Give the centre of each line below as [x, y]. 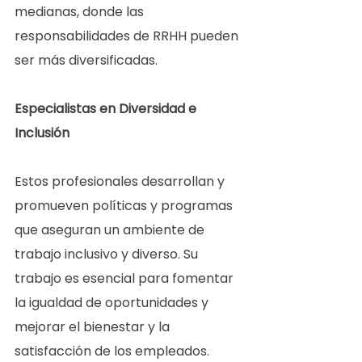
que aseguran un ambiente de [111, 230]
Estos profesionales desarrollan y [121, 182]
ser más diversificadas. [89, 61]
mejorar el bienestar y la [94, 327]
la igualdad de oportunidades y [113, 303]
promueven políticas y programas [125, 206]
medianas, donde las [81, 12]
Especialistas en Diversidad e [107, 109]
